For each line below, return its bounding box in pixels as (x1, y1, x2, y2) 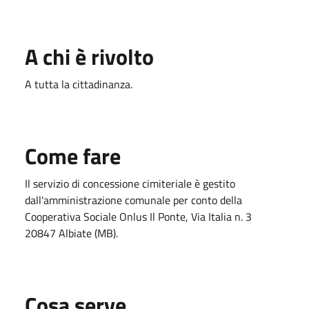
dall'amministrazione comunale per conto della (25, 191, 242, 208)
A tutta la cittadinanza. (25, 75, 132, 92)
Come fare (25, 139, 121, 172)
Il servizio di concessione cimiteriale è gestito (25, 175, 235, 192)
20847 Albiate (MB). (25, 224, 118, 241)
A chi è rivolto (25, 39, 154, 73)
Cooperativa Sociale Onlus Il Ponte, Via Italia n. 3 (25, 208, 252, 225)
